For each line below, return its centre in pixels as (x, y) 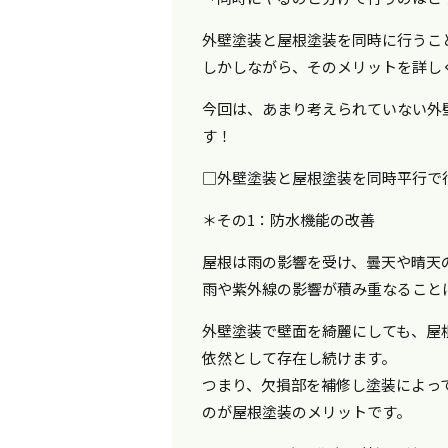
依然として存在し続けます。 (298, 357)
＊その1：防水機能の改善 (288, 219)
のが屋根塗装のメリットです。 (306, 411)
